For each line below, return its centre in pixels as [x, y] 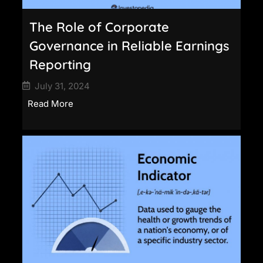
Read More [50, 103]
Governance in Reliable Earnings [129, 45]
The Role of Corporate [99, 27]
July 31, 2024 [62, 86]
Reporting [60, 64]
